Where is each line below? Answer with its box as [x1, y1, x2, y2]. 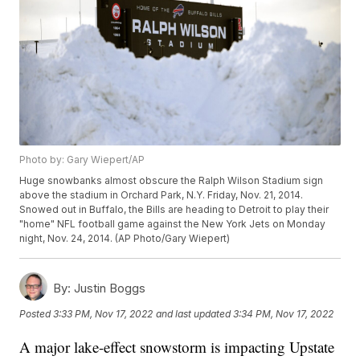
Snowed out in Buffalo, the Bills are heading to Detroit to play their [19, 203, 329, 216]
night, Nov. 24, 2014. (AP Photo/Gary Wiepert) [19, 232, 231, 245]
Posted [19, 307, 54, 320]
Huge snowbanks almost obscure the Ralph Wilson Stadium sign [19, 174, 324, 187]
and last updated [156, 307, 231, 320]
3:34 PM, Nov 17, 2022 [233, 307, 334, 320]
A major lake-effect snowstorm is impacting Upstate [19, 337, 335, 358]
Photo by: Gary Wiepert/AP [19, 153, 145, 166]
